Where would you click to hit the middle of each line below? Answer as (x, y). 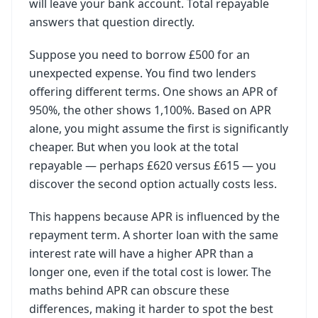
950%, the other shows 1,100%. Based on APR (150, 110)
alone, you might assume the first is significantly (159, 128)
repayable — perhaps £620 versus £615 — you (153, 165)
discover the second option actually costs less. (153, 184)
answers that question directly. (112, 22)
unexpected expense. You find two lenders (143, 73)
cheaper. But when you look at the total (134, 147)
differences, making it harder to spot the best (151, 309)
